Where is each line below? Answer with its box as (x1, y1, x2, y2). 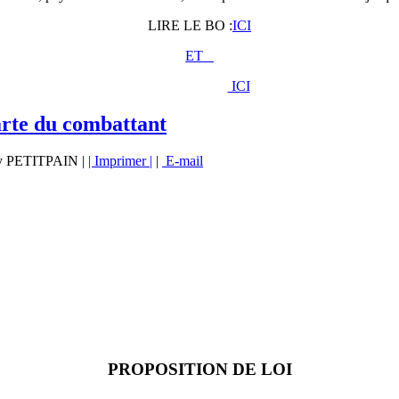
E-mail (162, 153, 203, 169)
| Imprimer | (88, 153, 152, 169)
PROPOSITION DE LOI (107, 360, 292, 379)
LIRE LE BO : (148, 17, 232, 33)
